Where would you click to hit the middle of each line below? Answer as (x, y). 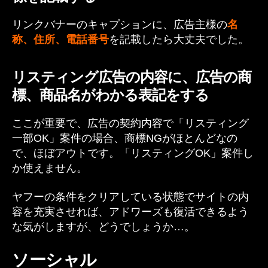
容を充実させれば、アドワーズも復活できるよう (130, 211)
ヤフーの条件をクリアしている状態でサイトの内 (130, 197)
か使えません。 (50, 168)
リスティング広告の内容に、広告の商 (132, 77)
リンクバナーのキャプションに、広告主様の (120, 25)
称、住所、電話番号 (60, 39)
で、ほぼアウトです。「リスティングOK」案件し (133, 153)
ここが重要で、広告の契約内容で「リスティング (130, 123)
